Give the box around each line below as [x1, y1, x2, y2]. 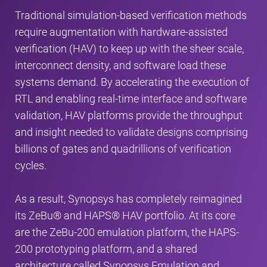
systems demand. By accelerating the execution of [15, 76, 249, 88]
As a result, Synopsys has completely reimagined [15, 193, 242, 205]
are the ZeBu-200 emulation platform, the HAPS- [15, 226, 239, 238]
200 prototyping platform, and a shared [15, 243, 197, 255]
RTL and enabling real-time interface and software [15, 92, 247, 105]
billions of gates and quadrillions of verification [15, 142, 231, 155]
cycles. [15, 159, 46, 172]
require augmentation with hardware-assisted [15, 26, 228, 38]
